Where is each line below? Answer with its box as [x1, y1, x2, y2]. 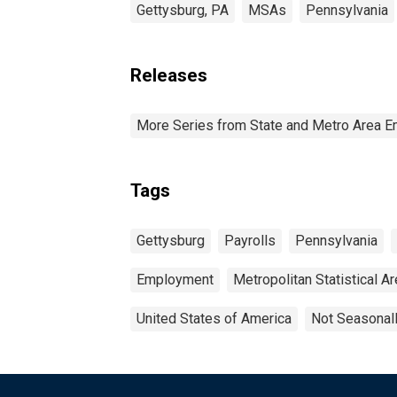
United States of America [136, 309, 292, 327]
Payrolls [224, 231, 276, 249]
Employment [136, 270, 214, 288]
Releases [130, 64, 207, 86]
